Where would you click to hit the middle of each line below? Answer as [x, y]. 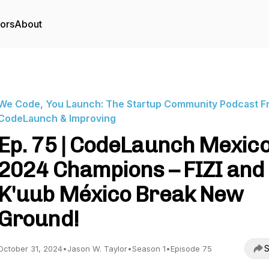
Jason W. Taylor [97, 249]
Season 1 [149, 249]
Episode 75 [191, 249]
